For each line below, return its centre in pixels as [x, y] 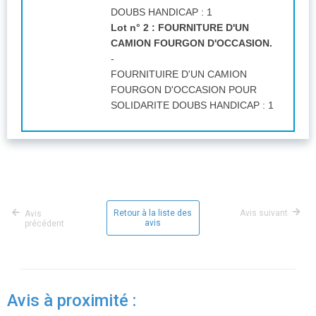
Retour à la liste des [153, 213]
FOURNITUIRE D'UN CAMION [179, 74]
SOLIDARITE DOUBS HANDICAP [185, 105]
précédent [44, 223]
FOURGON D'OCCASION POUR [184, 89]
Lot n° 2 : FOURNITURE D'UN [180, 27]
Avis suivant [264, 213]
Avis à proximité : [72, 300]
